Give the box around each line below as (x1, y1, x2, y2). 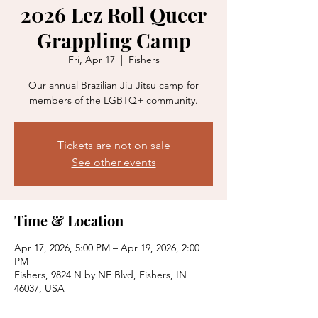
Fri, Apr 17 (67, 53, 115, 66)
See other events (71, 155, 156, 169)
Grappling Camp (36, 26, 191, 53)
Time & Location (14, 210, 124, 230)
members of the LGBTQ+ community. (29, 93, 198, 106)
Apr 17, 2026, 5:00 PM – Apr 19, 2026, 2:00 (14, 241, 199, 254)
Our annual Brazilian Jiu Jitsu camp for (28, 78, 199, 92)
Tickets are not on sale (57, 138, 170, 152)
